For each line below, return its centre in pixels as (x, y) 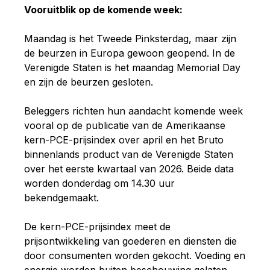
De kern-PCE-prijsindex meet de (97, 226)
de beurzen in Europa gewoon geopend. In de (130, 53)
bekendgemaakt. (61, 197)
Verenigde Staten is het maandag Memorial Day (132, 67)
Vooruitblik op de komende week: (103, 9)
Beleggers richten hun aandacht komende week (133, 111)
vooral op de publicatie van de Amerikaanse (125, 125)
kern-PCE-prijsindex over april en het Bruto (124, 140)
